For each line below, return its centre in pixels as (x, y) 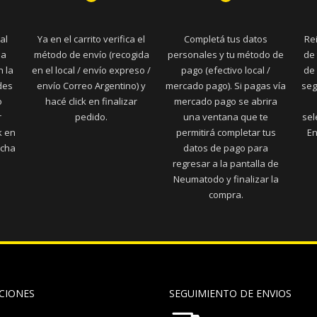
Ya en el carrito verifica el (91, 39)
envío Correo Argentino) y (91, 85)
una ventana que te (226, 116)
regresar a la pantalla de (226, 163)
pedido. (91, 116)
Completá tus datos (226, 39)
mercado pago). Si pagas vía (226, 85)
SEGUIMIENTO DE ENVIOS (230, 293)
